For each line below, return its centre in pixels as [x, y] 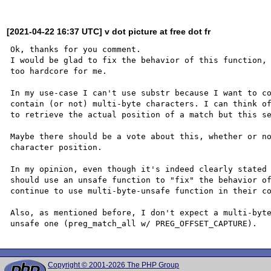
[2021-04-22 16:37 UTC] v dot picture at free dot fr [109, 31]
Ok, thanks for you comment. [76, 49]
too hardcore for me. [59, 71]
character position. [57, 147]
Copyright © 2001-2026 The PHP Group [114, 265]
